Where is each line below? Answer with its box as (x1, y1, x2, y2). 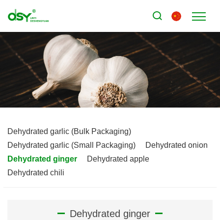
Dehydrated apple (87, 154, 149, 163)
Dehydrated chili (7, 168, 64, 177)
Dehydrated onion (145, 140, 208, 149)
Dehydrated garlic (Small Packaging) (7, 140, 136, 149)
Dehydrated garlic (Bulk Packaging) (7, 127, 131, 136)
